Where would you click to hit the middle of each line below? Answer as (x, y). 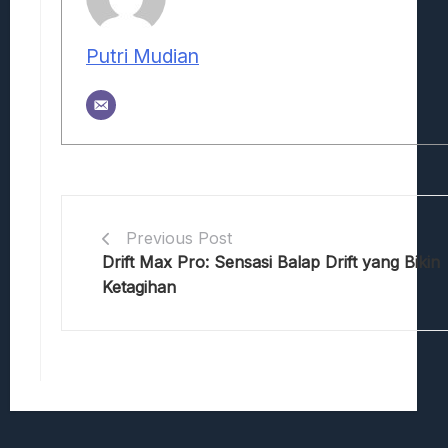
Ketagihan (139, 286)
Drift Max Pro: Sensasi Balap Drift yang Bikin (271, 261)
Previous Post (179, 237)
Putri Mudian (142, 55)
